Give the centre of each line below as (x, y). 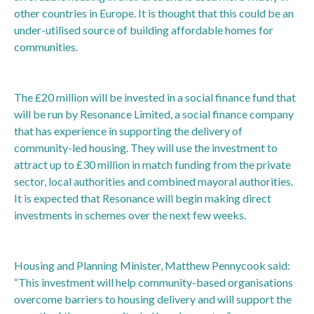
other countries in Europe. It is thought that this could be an (154, 13)
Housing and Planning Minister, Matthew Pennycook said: (152, 265)
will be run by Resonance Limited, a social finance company (154, 114)
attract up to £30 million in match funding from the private (152, 164)
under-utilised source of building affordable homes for (144, 29)
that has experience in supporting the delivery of (128, 130)
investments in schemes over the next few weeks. (130, 214)
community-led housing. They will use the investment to (146, 147)
